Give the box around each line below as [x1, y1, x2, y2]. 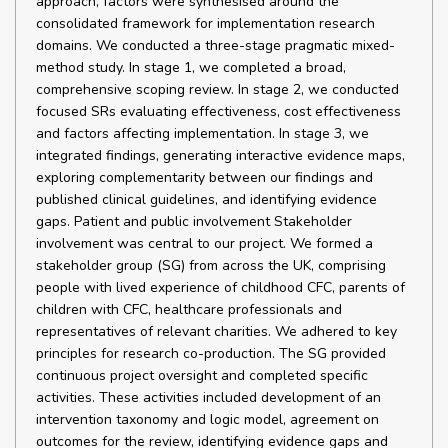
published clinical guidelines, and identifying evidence [36, 190, 377, 209]
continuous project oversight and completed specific [36, 366, 368, 385]
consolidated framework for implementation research [36, 14, 375, 33]
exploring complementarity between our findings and [36, 168, 373, 187]
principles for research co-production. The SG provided [36, 344, 386, 363]
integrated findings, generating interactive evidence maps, [36, 146, 405, 165]
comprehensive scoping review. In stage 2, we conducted [36, 80, 399, 99]
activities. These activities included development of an [36, 388, 381, 407]
